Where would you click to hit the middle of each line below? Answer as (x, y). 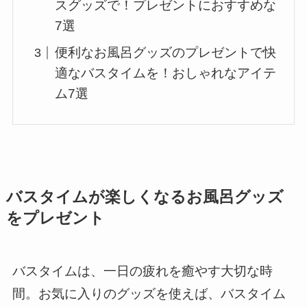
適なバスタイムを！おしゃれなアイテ (166, 73)
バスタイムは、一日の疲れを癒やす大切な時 (142, 271)
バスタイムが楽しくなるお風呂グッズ (145, 197)
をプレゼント (55, 218)
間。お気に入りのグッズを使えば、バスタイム (149, 294)
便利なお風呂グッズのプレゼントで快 (166, 53)
